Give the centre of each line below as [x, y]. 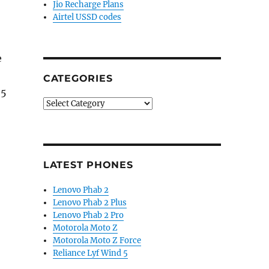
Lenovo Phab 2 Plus [90, 203]
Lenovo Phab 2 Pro [89, 215]
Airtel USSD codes [87, 17]
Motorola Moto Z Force [97, 240]
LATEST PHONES [88, 165]
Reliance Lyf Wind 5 [91, 253]
